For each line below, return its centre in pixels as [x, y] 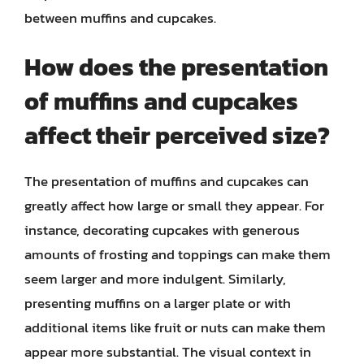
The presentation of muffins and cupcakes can [167, 181]
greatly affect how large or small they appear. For [174, 206]
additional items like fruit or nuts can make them [175, 327]
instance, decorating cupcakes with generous [162, 230]
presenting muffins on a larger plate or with [158, 303]
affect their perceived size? [177, 135]
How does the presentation [176, 67]
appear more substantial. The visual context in [168, 352]
